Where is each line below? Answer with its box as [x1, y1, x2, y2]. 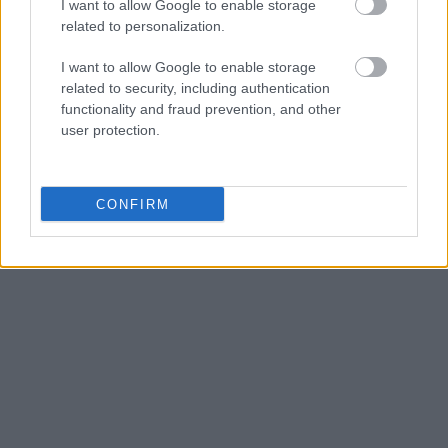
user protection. [61, 122, 160, 138]
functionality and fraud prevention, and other [61, 101, 341, 117]
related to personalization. [61, 18, 225, 34]
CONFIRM [95, 196, 170, 212]
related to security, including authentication [61, 80, 330, 96]
